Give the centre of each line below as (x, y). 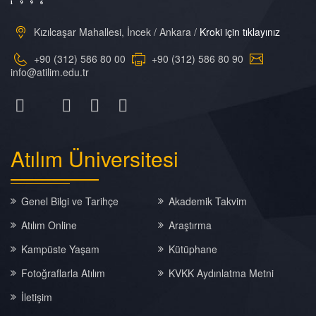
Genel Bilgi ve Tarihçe (70, 201)
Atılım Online (49, 225)
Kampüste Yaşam (60, 249)
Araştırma (190, 225)
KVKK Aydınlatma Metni (221, 273)
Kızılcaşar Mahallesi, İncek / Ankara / (115, 32)
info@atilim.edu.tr (50, 72)
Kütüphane (193, 249)
